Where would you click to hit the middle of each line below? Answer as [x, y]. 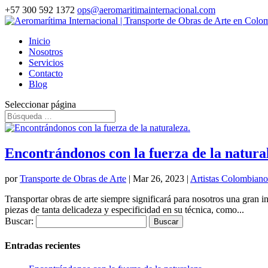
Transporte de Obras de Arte [73, 178]
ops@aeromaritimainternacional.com [146, 10]
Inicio [39, 41]
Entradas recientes [42, 246]
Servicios [46, 63]
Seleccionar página [40, 104]
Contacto [46, 73]
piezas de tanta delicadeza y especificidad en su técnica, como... [124, 209]
